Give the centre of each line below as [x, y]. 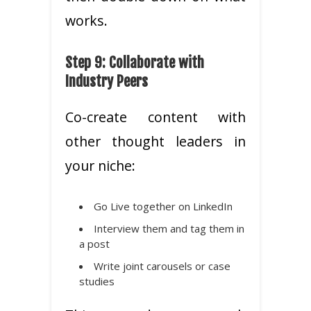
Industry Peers [107, 81]
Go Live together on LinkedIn [163, 206]
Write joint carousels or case [162, 266]
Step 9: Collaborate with [135, 62]
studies [97, 281]
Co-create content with [155, 117]
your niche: [100, 165]
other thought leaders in [155, 141]
